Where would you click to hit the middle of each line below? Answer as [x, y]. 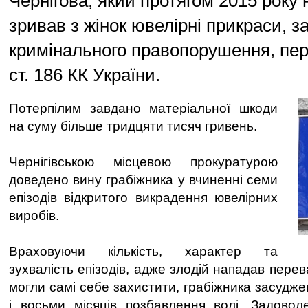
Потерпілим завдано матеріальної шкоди [143, 108]
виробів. [34, 216]
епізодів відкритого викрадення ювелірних [143, 198]
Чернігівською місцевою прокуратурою [143, 162]
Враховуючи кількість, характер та [143, 251]
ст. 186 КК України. [85, 75]
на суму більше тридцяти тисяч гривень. [133, 126]
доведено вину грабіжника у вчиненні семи [143, 180]
